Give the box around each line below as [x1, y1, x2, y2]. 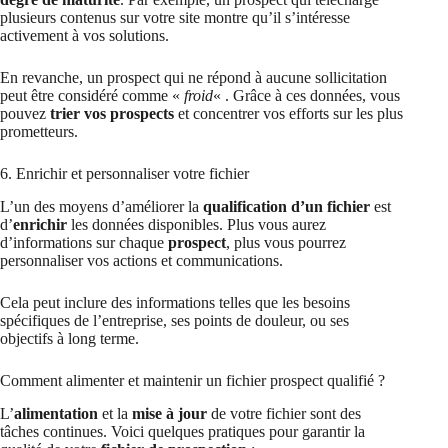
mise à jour [132, 404, 207, 422]
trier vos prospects [50, 105, 174, 123]
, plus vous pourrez [226, 233, 346, 251]
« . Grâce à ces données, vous [213, 87, 400, 105]
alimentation [14, 404, 98, 422]
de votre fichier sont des [207, 404, 361, 422]
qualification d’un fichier [203, 197, 370, 215]
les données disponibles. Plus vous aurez [67, 215, 326, 233]
